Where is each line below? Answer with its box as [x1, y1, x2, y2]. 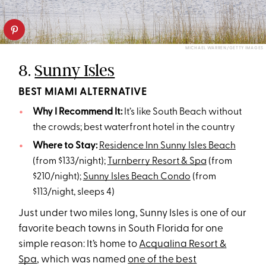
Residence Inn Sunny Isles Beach [99, 141, 236, 151]
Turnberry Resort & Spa [107, 156, 207, 166]
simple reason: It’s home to [18, 239, 140, 249]
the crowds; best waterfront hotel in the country [32, 122, 235, 132]
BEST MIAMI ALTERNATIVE [18, 87, 148, 97]
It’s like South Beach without [122, 107, 242, 117]
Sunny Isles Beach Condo [83, 172, 191, 182]
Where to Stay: [32, 141, 99, 151]
